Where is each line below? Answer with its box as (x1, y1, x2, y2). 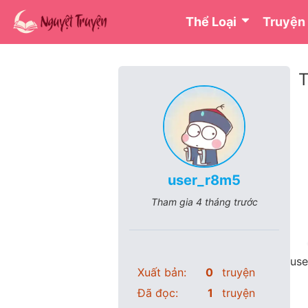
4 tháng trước (195, 196, 258, 208)
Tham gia (151, 196, 196, 208)
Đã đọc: (137, 286, 178, 300)
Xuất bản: (137, 265, 186, 279)
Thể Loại (186, 14, 240, 29)
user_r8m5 (168, 172, 241, 188)
